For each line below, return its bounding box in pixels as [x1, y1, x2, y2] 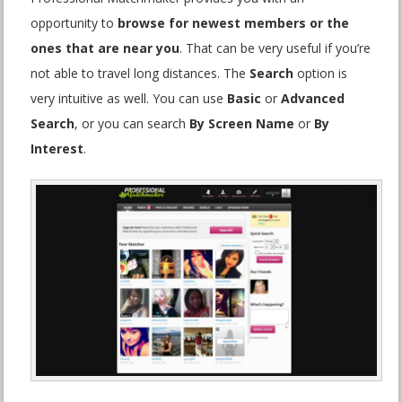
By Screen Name [189, 115, 295, 133]
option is [293, 65, 348, 83]
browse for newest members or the [118, 14, 350, 32]
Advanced [281, 90, 345, 108]
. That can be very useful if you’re [179, 39, 371, 57]
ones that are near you [31, 39, 180, 57]
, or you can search [74, 115, 190, 133]
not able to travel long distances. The [31, 65, 250, 83]
